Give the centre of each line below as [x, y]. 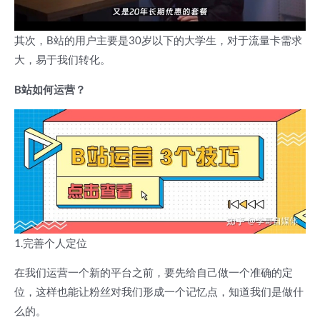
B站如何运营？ [50, 89]
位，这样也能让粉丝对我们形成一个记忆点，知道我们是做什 [159, 292]
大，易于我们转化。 [62, 60]
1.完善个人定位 [51, 243]
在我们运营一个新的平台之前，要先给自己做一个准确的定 [154, 273]
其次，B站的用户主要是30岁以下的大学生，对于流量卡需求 [158, 41]
